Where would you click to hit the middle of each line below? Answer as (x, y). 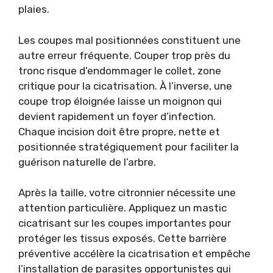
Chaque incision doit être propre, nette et (119, 131)
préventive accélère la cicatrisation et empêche (134, 253)
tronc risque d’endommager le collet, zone (120, 70)
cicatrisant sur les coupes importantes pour (125, 223)
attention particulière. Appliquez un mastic (122, 208)
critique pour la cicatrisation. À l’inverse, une (125, 86)
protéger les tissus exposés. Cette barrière (122, 238)
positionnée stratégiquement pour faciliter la (129, 147)
